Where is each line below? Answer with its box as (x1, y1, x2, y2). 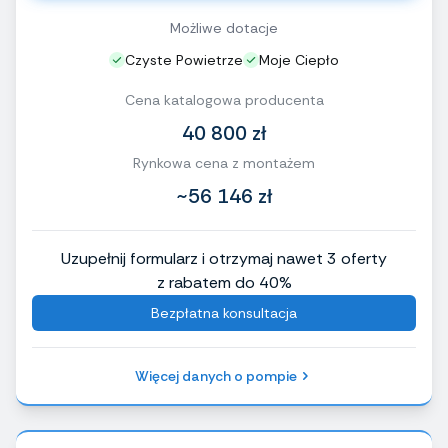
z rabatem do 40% (156, 272, 292, 294)
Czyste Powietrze (125, 51, 243, 70)
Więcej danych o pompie (135, 367, 297, 386)
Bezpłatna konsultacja (151, 304, 297, 323)
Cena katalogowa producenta (124, 91, 324, 110)
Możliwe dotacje (170, 19, 278, 38)
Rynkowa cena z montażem (133, 154, 315, 173)
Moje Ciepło (259, 51, 339, 70)
